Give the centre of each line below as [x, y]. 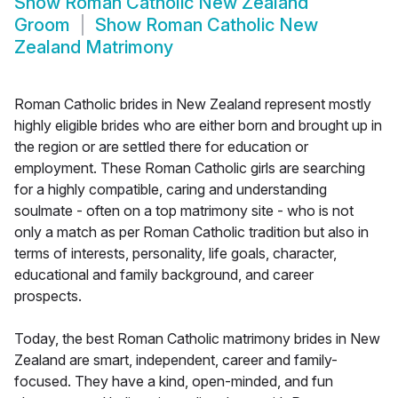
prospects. [48, 296]
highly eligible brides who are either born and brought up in [198, 126]
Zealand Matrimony [94, 48]
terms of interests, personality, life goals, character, [175, 254]
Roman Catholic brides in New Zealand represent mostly [193, 104]
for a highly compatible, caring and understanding [171, 190]
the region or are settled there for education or [161, 147]
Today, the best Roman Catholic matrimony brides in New [197, 339]
